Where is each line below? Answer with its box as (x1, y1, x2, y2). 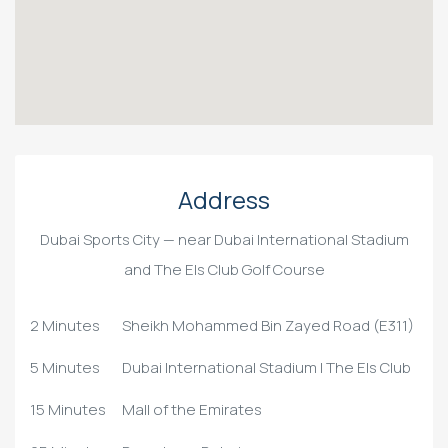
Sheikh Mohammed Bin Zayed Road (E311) (122, 314, 414, 336)
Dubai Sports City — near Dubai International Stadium (39, 228, 409, 250)
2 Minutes (30, 314, 100, 336)
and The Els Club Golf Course (123, 258, 325, 280)
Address (178, 182, 270, 216)
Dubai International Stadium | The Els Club (122, 356, 411, 378)
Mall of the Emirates (122, 398, 262, 420)
